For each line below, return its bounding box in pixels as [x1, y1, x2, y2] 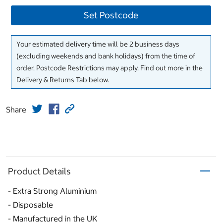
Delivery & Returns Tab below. [16, 75, 109, 85]
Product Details [8, 165, 71, 177]
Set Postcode [84, 9, 138, 21]
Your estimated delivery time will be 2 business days [16, 40, 179, 49]
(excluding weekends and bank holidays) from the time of [16, 52, 195, 61]
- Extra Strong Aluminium [8, 186, 97, 196]
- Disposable [8, 200, 53, 210]
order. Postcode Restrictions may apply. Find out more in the [16, 63, 203, 73]
